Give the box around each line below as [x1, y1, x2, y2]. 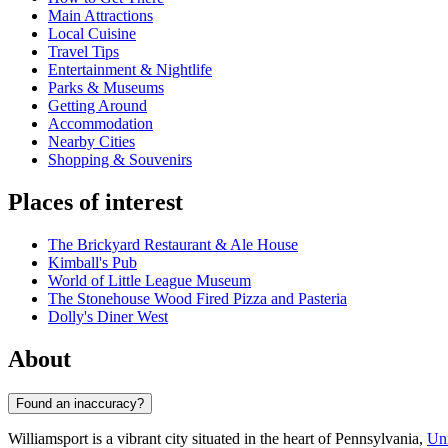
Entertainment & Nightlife [48, 61, 212, 79]
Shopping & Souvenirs [48, 151, 192, 169]
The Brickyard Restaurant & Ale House [48, 236, 298, 254]
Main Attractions [48, 7, 153, 25]
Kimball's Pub [48, 254, 137, 272]
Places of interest [8, 189, 183, 216]
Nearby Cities [48, 133, 135, 151]
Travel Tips [48, 43, 119, 61]
